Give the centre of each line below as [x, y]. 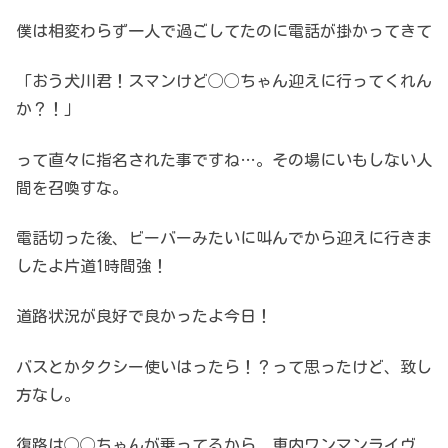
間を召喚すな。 [72, 187]
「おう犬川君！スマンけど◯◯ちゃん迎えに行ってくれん [224, 81]
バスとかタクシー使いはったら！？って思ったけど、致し [224, 366]
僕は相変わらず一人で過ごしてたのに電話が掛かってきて [224, 30]
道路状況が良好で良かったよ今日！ [144, 316]
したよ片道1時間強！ [92, 266]
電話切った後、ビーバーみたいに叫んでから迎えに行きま [224, 238]
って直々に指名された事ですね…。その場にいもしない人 [224, 159]
